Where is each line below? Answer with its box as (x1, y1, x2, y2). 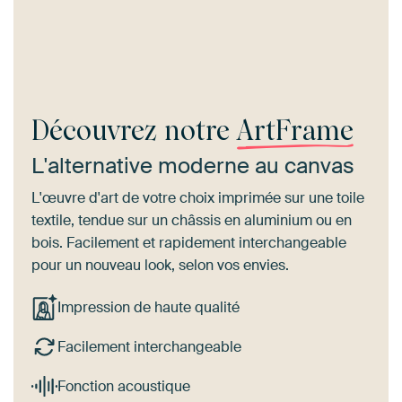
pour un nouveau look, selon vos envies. (31, 256, 289, 275)
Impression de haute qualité (57, 298, 240, 318)
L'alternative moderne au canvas (31, 152, 354, 180)
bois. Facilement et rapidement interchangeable (31, 233, 346, 253)
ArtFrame (237, 115, 354, 147)
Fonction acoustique (57, 376, 190, 396)
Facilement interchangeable (57, 337, 241, 357)
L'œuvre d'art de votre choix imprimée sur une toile (31, 188, 364, 208)
